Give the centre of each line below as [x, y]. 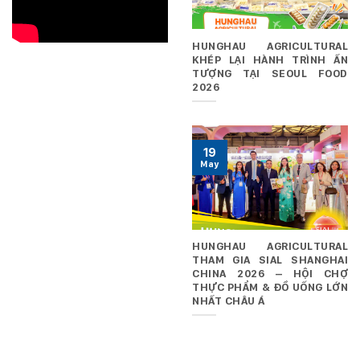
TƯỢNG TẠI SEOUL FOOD [270, 73]
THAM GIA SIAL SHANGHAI [270, 259]
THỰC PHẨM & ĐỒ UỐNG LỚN [270, 286]
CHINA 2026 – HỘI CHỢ [270, 273]
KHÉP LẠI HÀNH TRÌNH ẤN [270, 59]
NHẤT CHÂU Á [229, 300]
